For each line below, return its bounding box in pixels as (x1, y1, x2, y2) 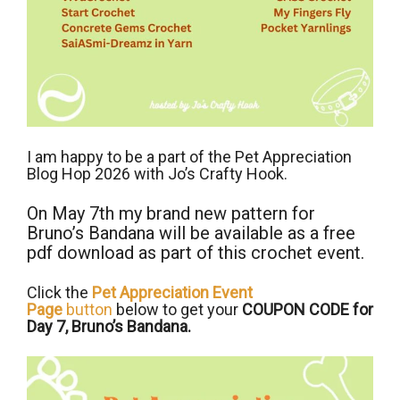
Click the (27, 282, 92, 302)
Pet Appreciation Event (92, 282, 253, 302)
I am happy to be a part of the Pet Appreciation (27, 146, 352, 166)
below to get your (112, 299, 242, 319)
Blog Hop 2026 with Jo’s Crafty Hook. (27, 163, 287, 183)
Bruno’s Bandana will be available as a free (27, 221, 355, 244)
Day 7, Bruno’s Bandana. (27, 316, 191, 336)
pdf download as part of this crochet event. (27, 241, 364, 263)
